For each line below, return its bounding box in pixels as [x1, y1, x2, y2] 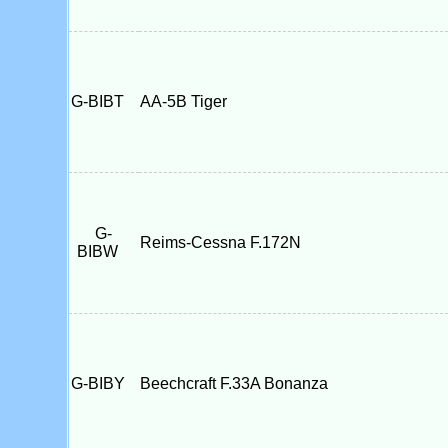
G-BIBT [71, 93, 136, 110]
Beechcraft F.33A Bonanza [139, 375, 328, 392]
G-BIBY [70, 375, 137, 392]
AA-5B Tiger [139, 93, 227, 110]
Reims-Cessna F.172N [139, 234, 301, 251]
